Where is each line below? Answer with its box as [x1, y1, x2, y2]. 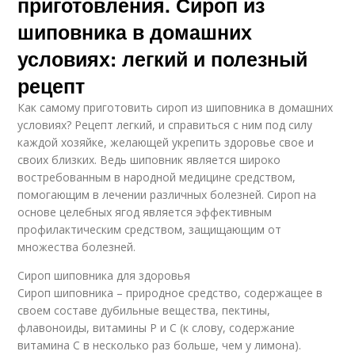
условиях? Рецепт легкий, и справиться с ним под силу [17, 117, 313, 132]
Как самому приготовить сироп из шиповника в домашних [17, 100, 334, 115]
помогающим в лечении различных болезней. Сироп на [17, 187, 317, 202]
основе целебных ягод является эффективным [17, 204, 273, 219]
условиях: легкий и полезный [17, 44, 308, 73]
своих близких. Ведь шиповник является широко [17, 152, 281, 167]
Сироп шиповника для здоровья [17, 268, 191, 283]
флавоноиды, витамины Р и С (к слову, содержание [17, 320, 296, 335]
